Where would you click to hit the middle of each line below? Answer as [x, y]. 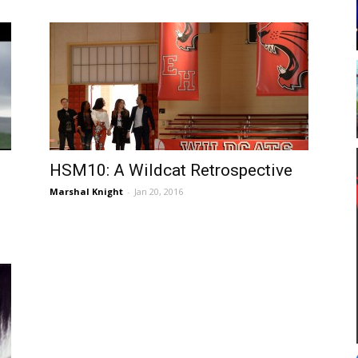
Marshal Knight [86, 191]
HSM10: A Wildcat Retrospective [171, 170]
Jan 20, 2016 [159, 191]
